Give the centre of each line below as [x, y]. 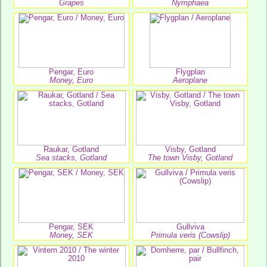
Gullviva [190, 227]
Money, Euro [72, 80]
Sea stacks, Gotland [72, 158]
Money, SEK [72, 235]
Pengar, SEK [72, 227]
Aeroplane [190, 80]
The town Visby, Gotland [190, 158]
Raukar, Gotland [72, 149]
